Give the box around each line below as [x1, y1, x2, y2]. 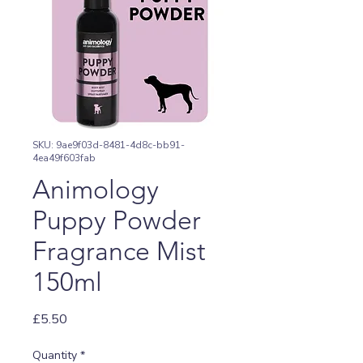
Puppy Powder [32, 204, 201, 236]
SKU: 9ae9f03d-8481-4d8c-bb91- [32, 138, 185, 152]
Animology [32, 173, 159, 205]
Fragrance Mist [32, 235, 206, 267]
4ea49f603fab [32, 151, 96, 164]
